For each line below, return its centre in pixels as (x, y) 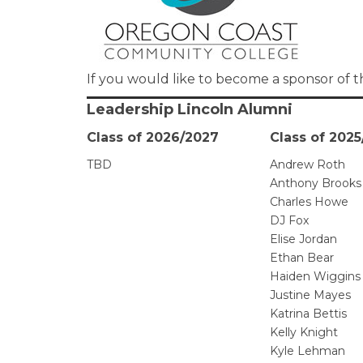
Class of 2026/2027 (153, 138)
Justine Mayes (310, 295)
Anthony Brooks (316, 184)
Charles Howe (309, 202)
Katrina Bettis (308, 314)
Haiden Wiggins (315, 277)
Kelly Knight (304, 333)
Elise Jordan (303, 239)
